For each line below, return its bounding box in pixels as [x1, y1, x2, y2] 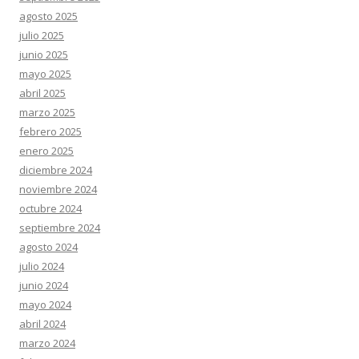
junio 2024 [19, 278, 68, 292]
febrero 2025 [19, 124, 82, 139]
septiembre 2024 [19, 220, 100, 235]
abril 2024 [19, 317, 66, 331]
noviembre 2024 [19, 182, 97, 196]
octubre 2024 [19, 201, 82, 216]
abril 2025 [19, 86, 66, 100]
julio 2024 [19, 259, 64, 273]
